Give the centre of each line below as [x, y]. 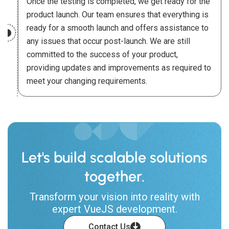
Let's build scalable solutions [114, 157]
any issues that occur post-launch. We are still [108, 41]
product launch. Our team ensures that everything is [118, 15]
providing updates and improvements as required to [119, 68]
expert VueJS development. [114, 209]
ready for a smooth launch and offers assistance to [118, 28]
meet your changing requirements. [87, 81]
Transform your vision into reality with [114, 197]
